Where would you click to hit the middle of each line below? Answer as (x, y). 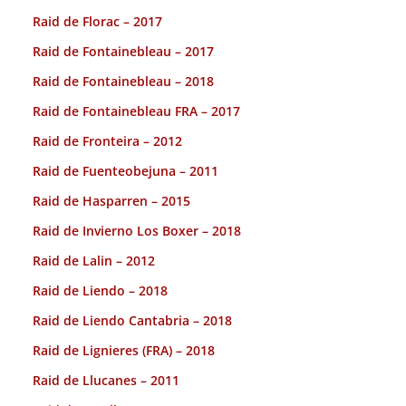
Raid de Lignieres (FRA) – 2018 (124, 350)
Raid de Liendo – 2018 (100, 290)
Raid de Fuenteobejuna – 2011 (126, 170)
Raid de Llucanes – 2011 (106, 380)
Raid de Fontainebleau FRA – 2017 (136, 111)
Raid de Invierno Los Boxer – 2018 (137, 230)
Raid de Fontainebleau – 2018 (123, 81)
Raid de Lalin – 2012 (94, 260)
